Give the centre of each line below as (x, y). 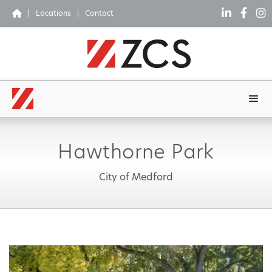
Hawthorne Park (136, 154)
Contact (99, 14)
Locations (53, 14)
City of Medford (136, 178)
